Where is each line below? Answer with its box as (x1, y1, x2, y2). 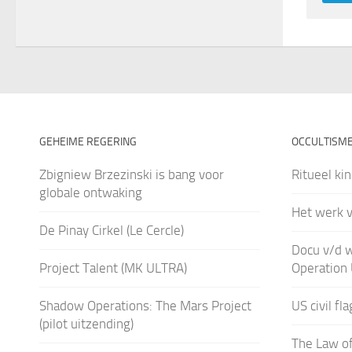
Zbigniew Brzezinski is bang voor (39, 166, 224, 182)
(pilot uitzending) (39, 315, 134, 332)
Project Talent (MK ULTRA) (39, 259, 187, 276)
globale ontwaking (39, 184, 142, 200)
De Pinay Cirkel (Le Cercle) (39, 222, 184, 238)
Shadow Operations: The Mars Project (39, 297, 251, 313)
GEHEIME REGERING (39, 134, 137, 148)
